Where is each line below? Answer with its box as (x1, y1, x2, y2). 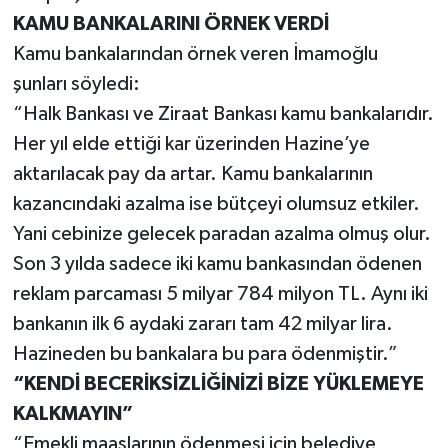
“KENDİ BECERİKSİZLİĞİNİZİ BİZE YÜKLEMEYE (12, 373, 424, 394)
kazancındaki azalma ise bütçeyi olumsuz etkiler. (12, 193, 420, 214)
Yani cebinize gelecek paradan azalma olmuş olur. (12, 223, 431, 244)
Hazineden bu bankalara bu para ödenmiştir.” (12, 343, 398, 364)
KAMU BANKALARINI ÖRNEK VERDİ (12, 13, 329, 34)
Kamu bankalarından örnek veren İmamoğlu (12, 43, 378, 64)
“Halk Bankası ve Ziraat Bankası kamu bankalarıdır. (12, 103, 434, 124)
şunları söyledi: (12, 73, 140, 94)
